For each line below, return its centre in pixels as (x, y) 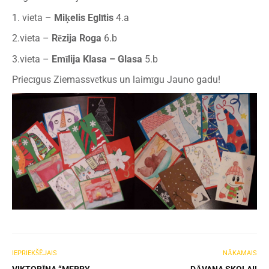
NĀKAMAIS (240, 253)
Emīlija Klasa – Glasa (97, 59)
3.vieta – (32, 59)
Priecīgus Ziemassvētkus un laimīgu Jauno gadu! (116, 80)
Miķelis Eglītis (84, 17)
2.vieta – (32, 38)
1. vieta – (33, 17)
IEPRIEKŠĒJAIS (35, 253)
